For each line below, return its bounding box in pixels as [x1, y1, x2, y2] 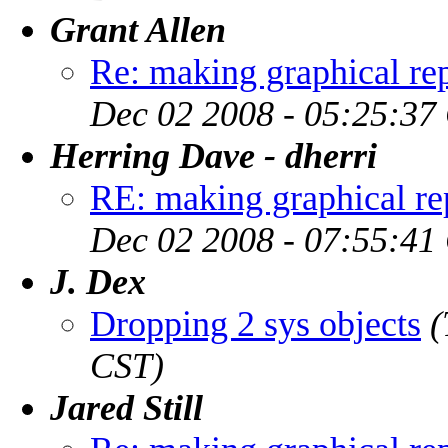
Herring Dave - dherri [50, 135, 377, 176]
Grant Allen [50, 9, 226, 50]
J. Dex [50, 261, 146, 302]
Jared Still [50, 387, 203, 428]
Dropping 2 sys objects [90, 303, 421, 344]
